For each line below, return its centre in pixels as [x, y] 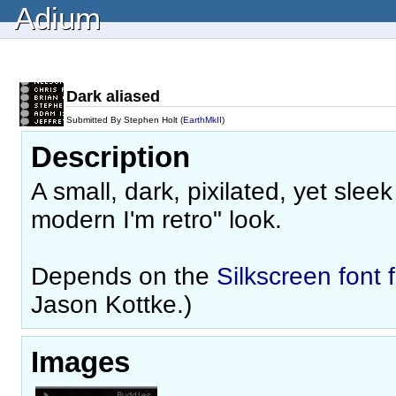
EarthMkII [202, 120]
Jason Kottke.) [111, 304]
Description [110, 157]
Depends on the [124, 276]
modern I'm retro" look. [156, 219]
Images [80, 362]
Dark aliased [113, 96]
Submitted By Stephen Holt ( [125, 120]
